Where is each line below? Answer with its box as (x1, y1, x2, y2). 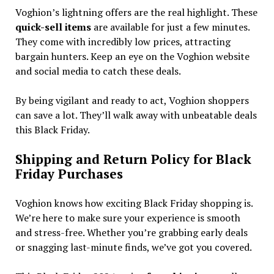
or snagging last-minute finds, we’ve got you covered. (15, 240, 252, 254)
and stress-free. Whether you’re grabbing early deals (15, 225, 248, 239)
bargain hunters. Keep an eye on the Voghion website (15, 49, 250, 63)
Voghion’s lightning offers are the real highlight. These (15, 5, 257, 19)
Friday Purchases (15, 165, 123, 182)
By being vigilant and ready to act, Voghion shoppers (15, 93, 249, 107)
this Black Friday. (15, 122, 90, 136)
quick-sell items (15, 20, 91, 34)
